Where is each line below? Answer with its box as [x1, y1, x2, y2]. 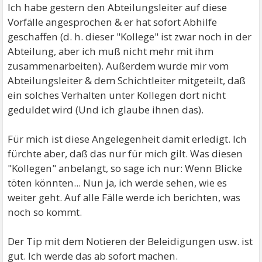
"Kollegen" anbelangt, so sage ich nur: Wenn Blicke [8, 161, 243, 175]
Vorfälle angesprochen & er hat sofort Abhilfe [8, 15, 218, 29]
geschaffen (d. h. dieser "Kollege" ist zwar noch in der [8, 30, 252, 43]
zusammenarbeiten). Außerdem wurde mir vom [8, 59, 229, 73]
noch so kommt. [8, 205, 82, 219]
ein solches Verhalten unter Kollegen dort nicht [8, 88, 226, 102]
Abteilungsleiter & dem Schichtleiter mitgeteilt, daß [8, 74, 246, 87]
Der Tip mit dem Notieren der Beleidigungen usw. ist [8, 235, 253, 248]
